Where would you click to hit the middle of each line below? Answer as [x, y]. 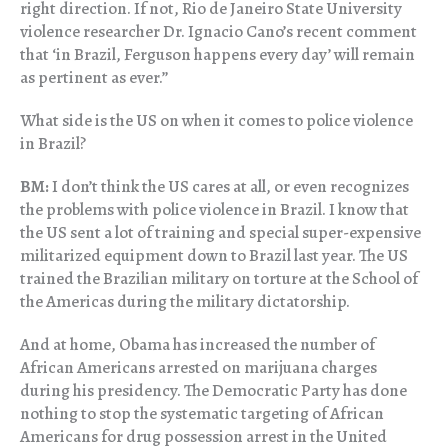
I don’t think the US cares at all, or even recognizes [229, 187]
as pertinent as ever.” [94, 78]
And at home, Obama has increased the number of [197, 345]
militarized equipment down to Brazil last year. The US [214, 256]
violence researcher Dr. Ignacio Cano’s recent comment [218, 32]
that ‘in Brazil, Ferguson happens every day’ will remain [217, 55]
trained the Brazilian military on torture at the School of [219, 279]
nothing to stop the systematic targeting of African [202, 414]
